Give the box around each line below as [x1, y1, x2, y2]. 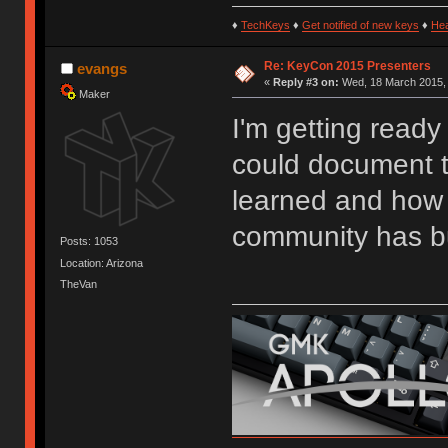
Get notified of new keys [301, 18, 419, 31]
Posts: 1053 [60, 235, 119, 248]
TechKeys [240, 18, 290, 31]
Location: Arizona [60, 256, 144, 269]
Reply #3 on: [272, 75, 339, 88]
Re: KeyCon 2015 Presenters [263, 58, 431, 73]
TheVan [60, 277, 98, 290]
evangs [76, 59, 127, 77]
